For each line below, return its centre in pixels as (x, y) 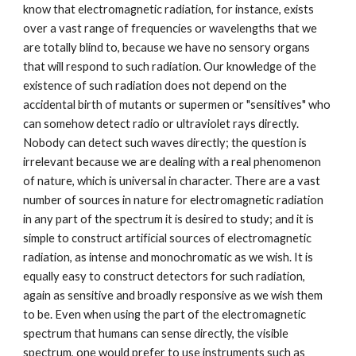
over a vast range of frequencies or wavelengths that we (170, 28)
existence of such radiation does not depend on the (155, 85)
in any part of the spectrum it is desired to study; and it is (169, 219)
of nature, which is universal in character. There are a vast (172, 181)
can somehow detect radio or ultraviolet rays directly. (161, 124)
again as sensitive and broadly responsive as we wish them (173, 295)
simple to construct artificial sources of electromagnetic (168, 238)
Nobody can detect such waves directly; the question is (165, 143)
